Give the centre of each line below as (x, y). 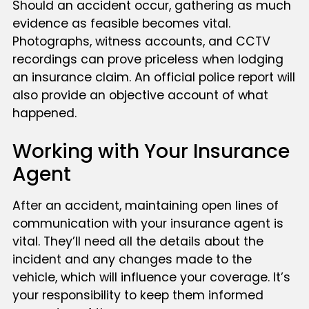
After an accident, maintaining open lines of (145, 206)
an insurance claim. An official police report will (153, 77)
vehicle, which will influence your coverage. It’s (151, 278)
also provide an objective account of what (140, 95)
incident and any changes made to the (132, 260)
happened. (44, 113)
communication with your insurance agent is (148, 224)
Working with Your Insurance (151, 152)
